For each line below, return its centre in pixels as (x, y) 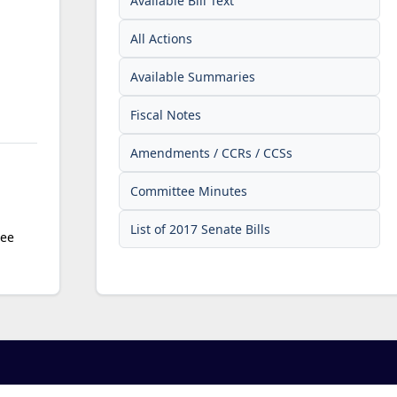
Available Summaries (193, 76)
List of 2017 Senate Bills (201, 229)
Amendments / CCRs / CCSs (212, 152)
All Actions (162, 38)
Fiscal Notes (166, 114)
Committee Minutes (189, 191)
